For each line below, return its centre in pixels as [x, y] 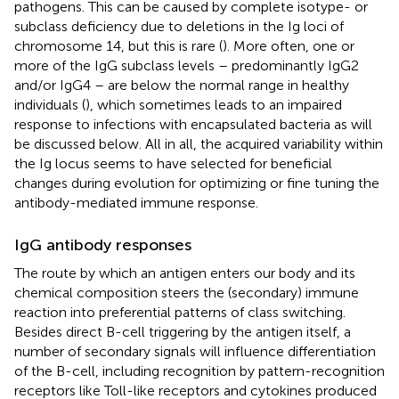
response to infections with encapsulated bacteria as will [193, 124]
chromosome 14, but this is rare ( [118, 45]
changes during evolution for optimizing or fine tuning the [197, 183]
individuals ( [50, 104]
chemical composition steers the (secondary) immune [187, 292]
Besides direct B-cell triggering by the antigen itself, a [183, 331]
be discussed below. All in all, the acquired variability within [199, 143]
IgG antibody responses [103, 244]
